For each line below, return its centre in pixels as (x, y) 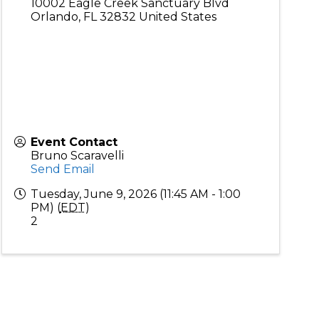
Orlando (54, 17)
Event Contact (74, 142)
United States (177, 17)
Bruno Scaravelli (77, 156)
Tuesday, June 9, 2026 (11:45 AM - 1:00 (135, 194)
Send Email (62, 169)
